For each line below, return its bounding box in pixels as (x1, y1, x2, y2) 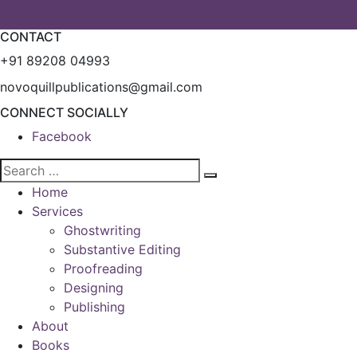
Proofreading (64, 261, 143, 277)
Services (32, 203, 83, 219)
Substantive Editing (64, 241, 181, 257)
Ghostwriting (64, 222, 141, 238)
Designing (64, 280, 124, 296)
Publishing (64, 299, 125, 315)
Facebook (32, 128, 92, 144)
